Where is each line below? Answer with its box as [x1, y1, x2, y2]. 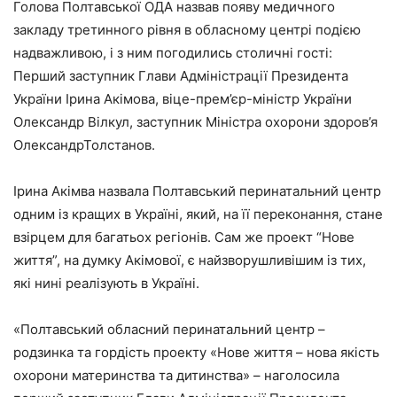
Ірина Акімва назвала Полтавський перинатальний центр [13, 182, 381, 199]
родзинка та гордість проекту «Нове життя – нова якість [13, 343, 379, 361]
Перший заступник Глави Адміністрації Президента [13, 66, 348, 84]
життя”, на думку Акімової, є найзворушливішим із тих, [13, 251, 366, 269]
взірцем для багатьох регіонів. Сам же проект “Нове [13, 228, 354, 245]
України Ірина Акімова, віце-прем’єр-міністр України [13, 90, 352, 107]
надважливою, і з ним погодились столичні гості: [13, 43, 332, 61]
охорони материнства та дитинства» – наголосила [13, 366, 339, 384]
